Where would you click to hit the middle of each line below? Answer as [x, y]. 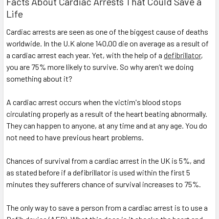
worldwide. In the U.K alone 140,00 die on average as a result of [108, 44]
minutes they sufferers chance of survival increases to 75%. [104, 184]
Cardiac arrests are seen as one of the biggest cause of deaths [107, 32]
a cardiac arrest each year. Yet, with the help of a [85, 55]
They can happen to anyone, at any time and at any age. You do [107, 126]
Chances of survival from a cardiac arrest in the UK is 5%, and [106, 161]
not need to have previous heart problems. [75, 137]
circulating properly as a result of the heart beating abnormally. [107, 114]
